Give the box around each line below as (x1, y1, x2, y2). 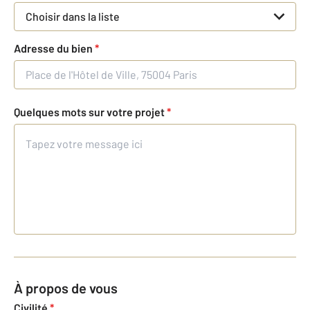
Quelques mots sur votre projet (14, 105, 167, 119)
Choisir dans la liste (26, 10, 120, 24)
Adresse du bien (14, 42, 95, 55)
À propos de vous (23, 280, 118, 297)
